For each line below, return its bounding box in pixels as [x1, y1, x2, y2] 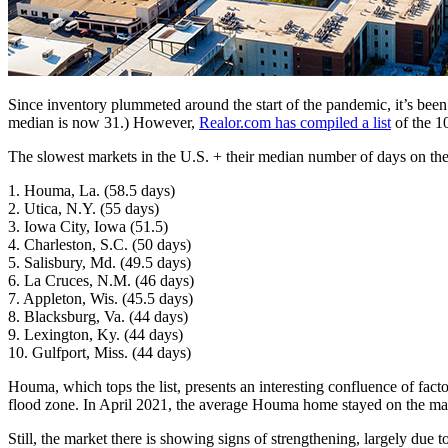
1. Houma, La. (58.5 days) [8, 181, 175, 199]
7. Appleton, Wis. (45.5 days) [8, 289, 193, 307]
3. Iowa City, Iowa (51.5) [8, 217, 168, 235]
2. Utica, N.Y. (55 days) [8, 199, 159, 217]
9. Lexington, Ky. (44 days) [8, 325, 183, 343]
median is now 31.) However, [8, 113, 199, 131]
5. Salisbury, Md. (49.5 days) [8, 253, 191, 271]
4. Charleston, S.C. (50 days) [8, 235, 191, 253]
